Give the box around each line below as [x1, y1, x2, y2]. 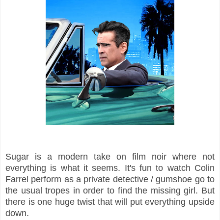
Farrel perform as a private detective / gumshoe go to [5, 174, 215, 184]
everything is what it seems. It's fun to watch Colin [5, 163, 215, 173]
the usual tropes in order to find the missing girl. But [5, 185, 215, 195]
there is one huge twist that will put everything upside [5, 196, 215, 207]
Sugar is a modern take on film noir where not [5, 151, 215, 162]
